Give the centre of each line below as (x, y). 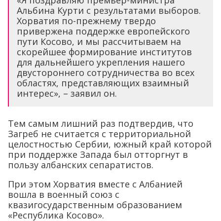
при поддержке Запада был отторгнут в (98, 155)
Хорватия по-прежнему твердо (86, 21)
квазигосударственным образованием (95, 205)
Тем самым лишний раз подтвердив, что (101, 124)
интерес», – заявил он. (67, 93)
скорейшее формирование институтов (104, 52)
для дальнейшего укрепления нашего (101, 62)
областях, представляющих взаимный (103, 83)
